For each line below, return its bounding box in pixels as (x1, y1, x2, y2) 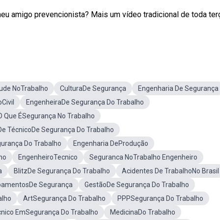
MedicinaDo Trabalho (110, 208, 175, 216)
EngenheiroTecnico (18, 153, 78, 161)
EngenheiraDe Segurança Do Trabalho (26, 98, 144, 106)
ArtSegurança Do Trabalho (23, 194, 106, 202)
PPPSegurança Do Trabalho (117, 194, 203, 202)
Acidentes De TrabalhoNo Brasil (122, 167, 219, 175)
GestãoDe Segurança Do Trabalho (84, 181, 189, 189)
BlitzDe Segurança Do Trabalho (14, 167, 110, 175)
